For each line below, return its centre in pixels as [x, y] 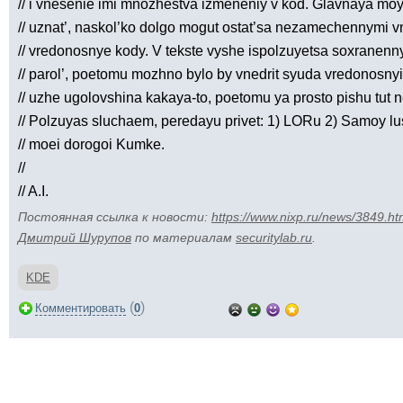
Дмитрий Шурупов [75, 237]
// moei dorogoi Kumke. [91, 144]
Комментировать [81, 308]
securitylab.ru [274, 237]
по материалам [184, 237]
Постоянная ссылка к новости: [115, 217]
